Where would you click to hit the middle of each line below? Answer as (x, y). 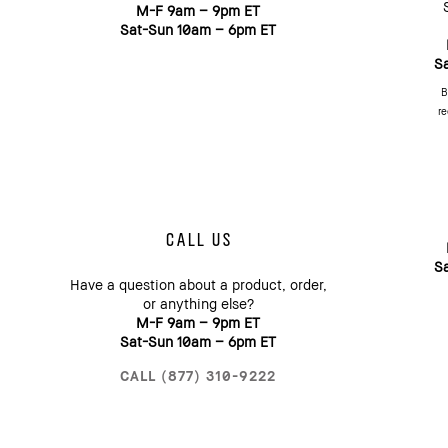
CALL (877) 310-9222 (198, 375)
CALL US (198, 238)
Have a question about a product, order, (198, 284)
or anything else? (198, 303)
